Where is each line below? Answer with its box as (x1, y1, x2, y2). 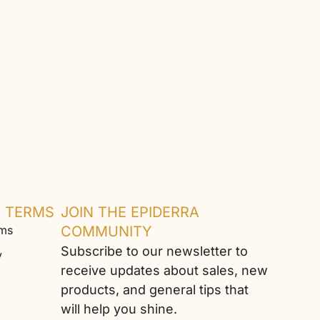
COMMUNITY (61, 223, 153, 241)
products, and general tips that (61, 282, 249, 298)
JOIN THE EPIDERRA (61, 204, 200, 221)
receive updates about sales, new (61, 263, 269, 279)
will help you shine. (61, 301, 178, 317)
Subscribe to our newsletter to (61, 244, 249, 259)
